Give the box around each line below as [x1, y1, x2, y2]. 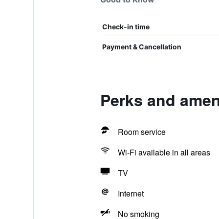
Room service [117, 126, 166, 137]
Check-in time [102, 22, 150, 31]
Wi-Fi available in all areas [117, 147, 210, 158]
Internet [117, 188, 144, 199]
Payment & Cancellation [102, 43, 181, 51]
